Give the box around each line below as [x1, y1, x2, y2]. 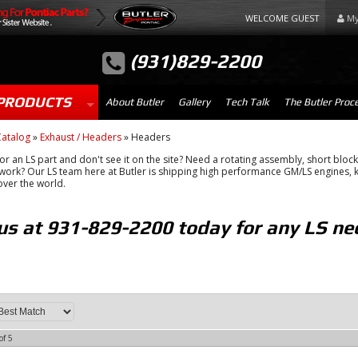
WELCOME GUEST [245, 12, 322, 24]
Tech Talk [224, 96, 269, 108]
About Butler [105, 96, 164, 108]
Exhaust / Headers [39, 130, 121, 144]
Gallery [177, 96, 210, 108]
